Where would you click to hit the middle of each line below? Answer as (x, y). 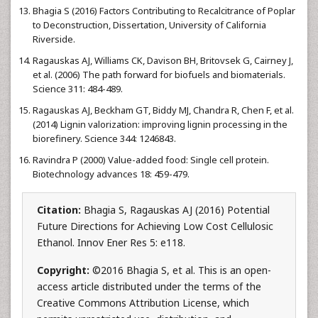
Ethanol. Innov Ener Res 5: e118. (111, 242)
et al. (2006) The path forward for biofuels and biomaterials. (159, 75)
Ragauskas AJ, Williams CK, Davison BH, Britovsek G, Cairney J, (163, 60)
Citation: (60, 210)
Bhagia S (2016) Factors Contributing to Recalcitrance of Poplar (164, 11)
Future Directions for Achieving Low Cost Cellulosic (155, 226)
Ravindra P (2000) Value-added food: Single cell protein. (151, 160)
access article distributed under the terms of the (149, 286)
